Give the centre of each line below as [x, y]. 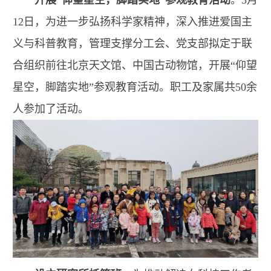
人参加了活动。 [51, 109]
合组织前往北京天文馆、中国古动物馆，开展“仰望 [135, 65]
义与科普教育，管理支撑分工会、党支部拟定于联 [132, 44]
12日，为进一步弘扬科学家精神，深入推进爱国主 [132, 22]
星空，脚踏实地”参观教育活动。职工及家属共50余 [135, 87]
